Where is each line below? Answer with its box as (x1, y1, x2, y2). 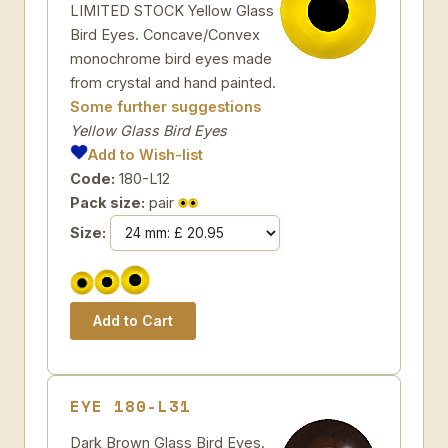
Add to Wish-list (88, 146, 204, 163)
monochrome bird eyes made (70, 50, 272, 67)
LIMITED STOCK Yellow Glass (70, 2, 274, 19)
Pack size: (70, 194, 145, 211)
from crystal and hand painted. (70, 74, 276, 91)
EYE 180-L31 (70, 394, 191, 418)
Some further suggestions (70, 98, 261, 115)
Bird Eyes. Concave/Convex (70, 26, 260, 43)
